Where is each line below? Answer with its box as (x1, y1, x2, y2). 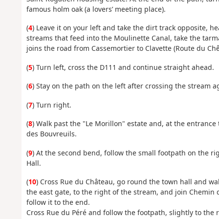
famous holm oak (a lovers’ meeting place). (26, 4, 166, 14)
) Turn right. (32, 100, 71, 109)
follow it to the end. (26, 197, 90, 207)
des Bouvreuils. (26, 129, 77, 139)
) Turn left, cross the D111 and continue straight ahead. (32, 62, 214, 72)
